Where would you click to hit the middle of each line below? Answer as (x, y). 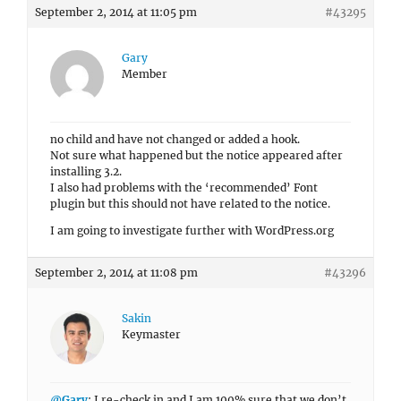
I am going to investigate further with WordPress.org (192, 230)
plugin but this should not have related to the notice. (190, 204)
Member (145, 74)
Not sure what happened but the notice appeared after (196, 155)
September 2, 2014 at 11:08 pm (116, 273)
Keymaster (151, 334)
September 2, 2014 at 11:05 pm (116, 12)
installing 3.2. (86, 171)
